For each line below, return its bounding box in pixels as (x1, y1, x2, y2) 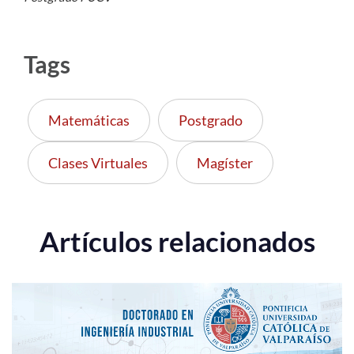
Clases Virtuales (48, 154, 148, 172)
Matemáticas (48, 111, 130, 130)
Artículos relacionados (39, 224, 315, 258)
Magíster (197, 154, 253, 172)
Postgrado (179, 111, 243, 130)
